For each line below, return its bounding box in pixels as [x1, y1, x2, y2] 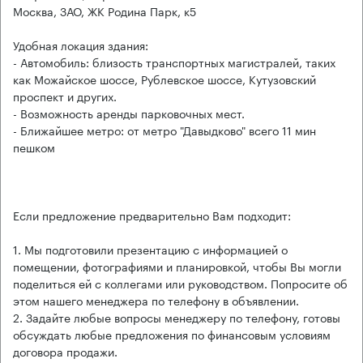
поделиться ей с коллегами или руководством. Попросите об [13, 273, 348, 292]
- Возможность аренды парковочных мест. [13, 103, 245, 122]
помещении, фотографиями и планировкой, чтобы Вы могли [13, 256, 341, 275]
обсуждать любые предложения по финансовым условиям [13, 324, 331, 343]
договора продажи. [13, 341, 117, 360]
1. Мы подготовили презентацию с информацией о [13, 239, 288, 258]
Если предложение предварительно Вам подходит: [13, 205, 291, 224]
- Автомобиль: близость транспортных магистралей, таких [13, 52, 335, 70]
